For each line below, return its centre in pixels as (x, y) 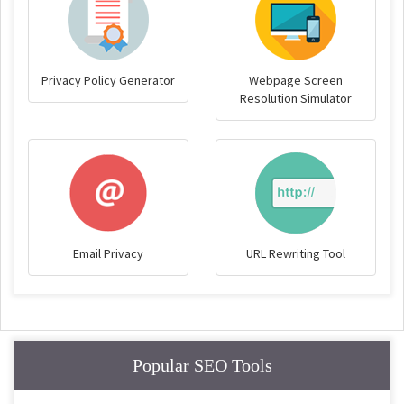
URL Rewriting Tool (296, 253)
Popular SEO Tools (202, 365)
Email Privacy (108, 253)
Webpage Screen (296, 80)
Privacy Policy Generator (108, 80)
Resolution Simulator (296, 98)
